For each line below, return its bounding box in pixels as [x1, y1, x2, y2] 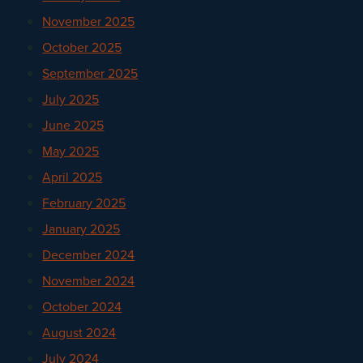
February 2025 [42, 193, 126, 212]
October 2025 [42, 37, 122, 57]
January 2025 [42, 219, 121, 238]
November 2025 [42, 11, 135, 31]
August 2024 [42, 322, 117, 342]
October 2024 [42, 297, 122, 316]
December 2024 [42, 245, 135, 264]
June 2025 [42, 115, 105, 135]
